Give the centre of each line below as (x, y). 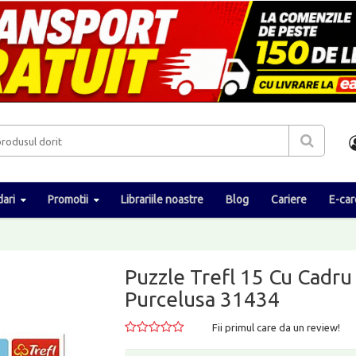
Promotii (68, 199)
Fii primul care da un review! (277, 327)
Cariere (289, 199)
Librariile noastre (162, 199)
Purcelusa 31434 (203, 299)
